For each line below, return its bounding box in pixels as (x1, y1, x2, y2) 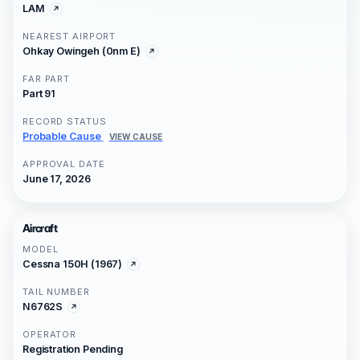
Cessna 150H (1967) (22, 258, 123, 271)
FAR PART (22, 73, 71, 85)
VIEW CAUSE (108, 132, 163, 142)
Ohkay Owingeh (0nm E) (22, 45, 141, 58)
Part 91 (22, 88, 55, 100)
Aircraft (22, 222, 57, 235)
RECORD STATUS (22, 116, 107, 128)
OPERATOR (22, 329, 77, 341)
